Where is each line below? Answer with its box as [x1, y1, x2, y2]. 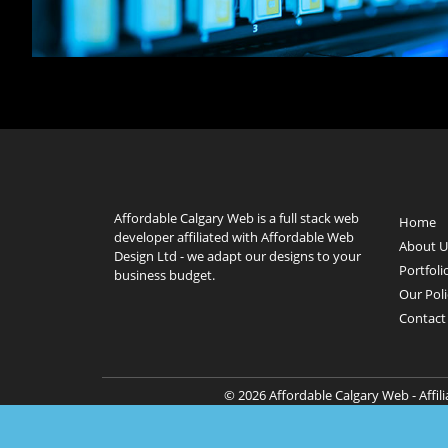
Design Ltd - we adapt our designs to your [114, 247, 361, 266]
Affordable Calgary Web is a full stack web [114, 209, 359, 228]
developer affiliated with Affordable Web [114, 228, 354, 247]
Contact [399, 309, 446, 328]
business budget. [114, 266, 215, 285]
